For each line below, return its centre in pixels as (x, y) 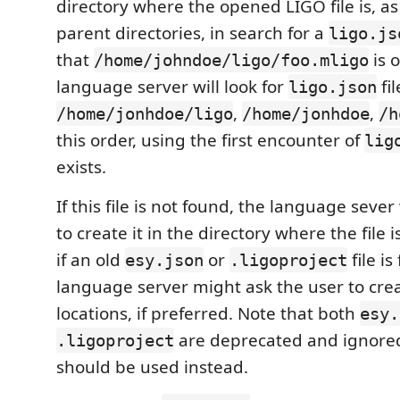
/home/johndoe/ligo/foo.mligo (231, 60)
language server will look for (172, 87)
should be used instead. (152, 367)
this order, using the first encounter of (210, 140)
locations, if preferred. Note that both (208, 313)
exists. (81, 167)
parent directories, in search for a (192, 33)
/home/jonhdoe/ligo (145, 113)
